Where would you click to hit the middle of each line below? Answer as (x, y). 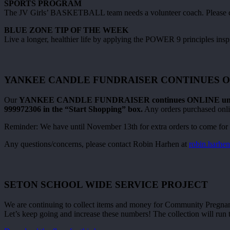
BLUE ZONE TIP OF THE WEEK (66, 30)
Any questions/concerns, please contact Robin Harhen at (97, 144)
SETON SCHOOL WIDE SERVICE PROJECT (106, 185)
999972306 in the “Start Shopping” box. (73, 109)
